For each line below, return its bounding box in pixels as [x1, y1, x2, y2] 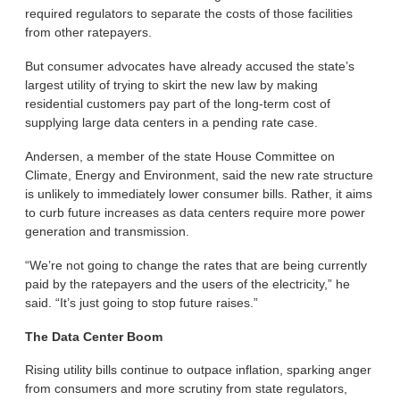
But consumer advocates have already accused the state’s [25, 59, 355, 74]
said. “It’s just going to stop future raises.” [25, 295, 259, 310]
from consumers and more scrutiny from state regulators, [25, 381, 348, 396]
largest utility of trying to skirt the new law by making [25, 78, 319, 93]
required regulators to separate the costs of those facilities [25, 6, 354, 21]
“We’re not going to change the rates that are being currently [25, 257, 368, 272]
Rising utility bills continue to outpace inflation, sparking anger [25, 362, 372, 378]
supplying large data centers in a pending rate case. [25, 115, 319, 130]
